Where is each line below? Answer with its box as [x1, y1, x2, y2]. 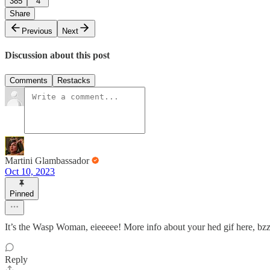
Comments [10, 75, 48, 85]
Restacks [57, 75, 90, 85]
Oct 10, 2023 [5, 166, 55, 177]
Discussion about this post [5, 50, 110, 61]
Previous [22, 27, 52, 36]
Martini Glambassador [5, 155, 89, 166]
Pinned [10, 189, 34, 198]
